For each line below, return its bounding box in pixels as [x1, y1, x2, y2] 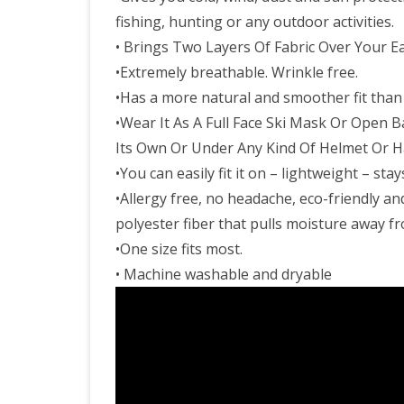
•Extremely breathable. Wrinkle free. [115, 62, 358, 82]
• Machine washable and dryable [115, 264, 332, 284]
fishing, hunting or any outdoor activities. [115, 12, 394, 32]
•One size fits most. [115, 239, 243, 259]
